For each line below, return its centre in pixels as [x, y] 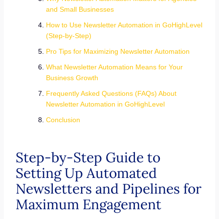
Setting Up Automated [86, 173]
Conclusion [63, 120]
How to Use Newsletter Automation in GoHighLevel [124, 25]
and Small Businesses [81, 9]
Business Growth [73, 78]
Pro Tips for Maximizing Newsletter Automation [119, 51]
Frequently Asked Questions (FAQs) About [111, 93]
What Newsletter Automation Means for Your [114, 67]
